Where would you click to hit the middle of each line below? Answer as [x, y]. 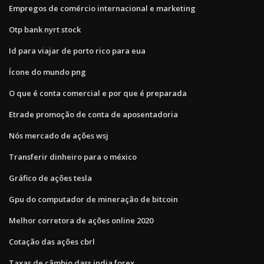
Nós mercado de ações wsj [59, 135]
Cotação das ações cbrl [52, 241]
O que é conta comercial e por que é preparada [98, 93]
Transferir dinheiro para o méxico [73, 156]
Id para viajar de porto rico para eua [77, 50]
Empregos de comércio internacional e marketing [102, 8]
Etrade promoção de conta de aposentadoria [93, 114]
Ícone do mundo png [47, 72]
